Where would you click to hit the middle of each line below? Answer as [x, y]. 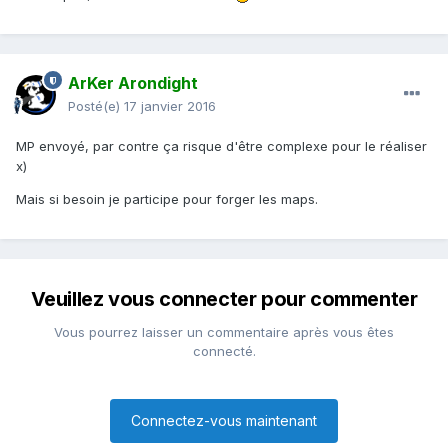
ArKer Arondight [133, 83]
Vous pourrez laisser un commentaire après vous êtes [224, 332]
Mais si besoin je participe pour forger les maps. [167, 199]
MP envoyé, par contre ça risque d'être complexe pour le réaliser [221, 146]
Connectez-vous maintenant [224, 421]
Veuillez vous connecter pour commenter [224, 299]
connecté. [224, 351]
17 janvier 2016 [170, 106]
